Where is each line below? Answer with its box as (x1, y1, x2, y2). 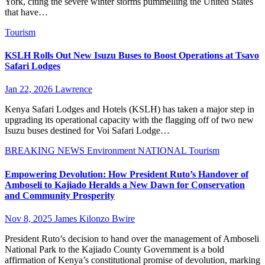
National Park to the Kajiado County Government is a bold (5, 244, 224, 254)
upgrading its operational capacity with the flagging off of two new (5, 115, 254, 125)
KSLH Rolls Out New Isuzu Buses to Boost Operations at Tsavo (5, 50, 259, 61)
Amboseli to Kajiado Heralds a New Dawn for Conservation (5, 179, 245, 190)
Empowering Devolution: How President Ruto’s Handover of (5, 169, 248, 179)
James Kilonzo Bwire (54, 214, 135, 224)
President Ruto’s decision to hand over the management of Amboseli (5, 234, 259, 244)
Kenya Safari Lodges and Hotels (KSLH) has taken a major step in (5, 104, 254, 115)
